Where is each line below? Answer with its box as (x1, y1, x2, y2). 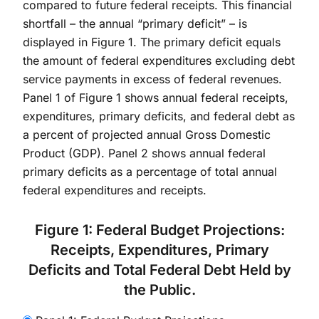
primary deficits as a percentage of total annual (23, 164, 277, 179)
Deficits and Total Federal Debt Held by (28, 261, 291, 278)
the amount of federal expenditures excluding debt (23, 53, 295, 68)
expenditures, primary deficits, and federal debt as (23, 108, 295, 123)
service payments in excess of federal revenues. (23, 71, 282, 86)
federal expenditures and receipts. (23, 182, 206, 197)
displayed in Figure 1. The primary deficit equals (23, 34, 281, 49)
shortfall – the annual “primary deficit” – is (23, 16, 247, 31)
